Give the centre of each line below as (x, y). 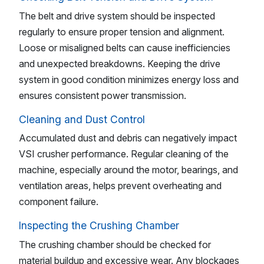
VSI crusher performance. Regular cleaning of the (124, 154)
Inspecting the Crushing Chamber (99, 226)
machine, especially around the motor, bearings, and (128, 170)
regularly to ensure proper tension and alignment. (122, 32)
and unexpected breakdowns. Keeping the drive (120, 63)
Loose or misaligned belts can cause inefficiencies (125, 47)
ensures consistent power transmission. (103, 95)
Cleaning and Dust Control (82, 119)
